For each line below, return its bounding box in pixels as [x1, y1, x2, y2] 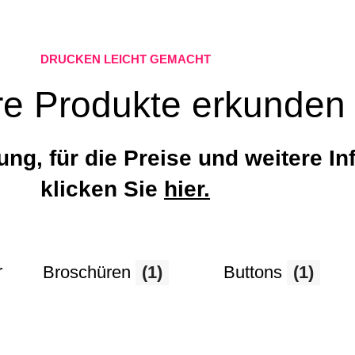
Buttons [223, 262, 287, 282]
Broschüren [43, 262, 136, 282]
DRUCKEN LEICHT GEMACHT [40, 52, 211, 66]
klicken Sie [40, 177, 164, 201]
